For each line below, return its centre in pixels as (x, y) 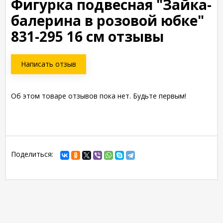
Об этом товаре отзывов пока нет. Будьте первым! (99, 96)
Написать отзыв (49, 64)
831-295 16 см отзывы (87, 36)
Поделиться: (32, 154)
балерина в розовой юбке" (108, 20)
